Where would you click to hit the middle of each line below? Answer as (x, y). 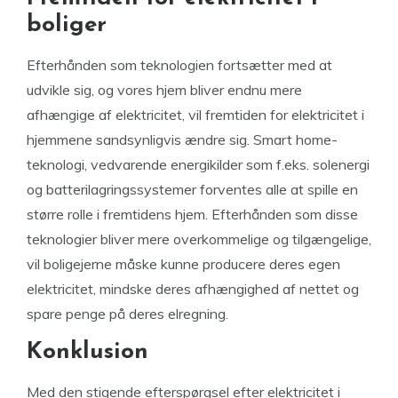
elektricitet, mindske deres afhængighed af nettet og (193, 289)
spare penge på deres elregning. (127, 314)
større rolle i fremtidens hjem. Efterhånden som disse (192, 214)
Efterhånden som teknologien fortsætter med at (179, 65)
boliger (67, 25)
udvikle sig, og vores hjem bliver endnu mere (164, 90)
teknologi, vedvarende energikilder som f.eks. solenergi (198, 164)
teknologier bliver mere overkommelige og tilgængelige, (199, 239)
